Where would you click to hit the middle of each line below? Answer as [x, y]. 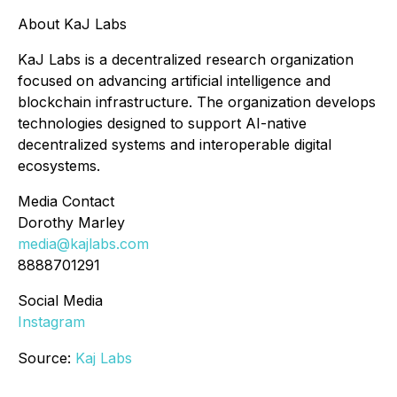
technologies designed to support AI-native [162, 124]
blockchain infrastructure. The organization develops [197, 102]
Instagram [51, 322]
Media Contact [66, 202]
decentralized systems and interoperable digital [175, 145]
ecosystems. [59, 166]
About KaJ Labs [72, 24]
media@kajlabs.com [83, 244]
